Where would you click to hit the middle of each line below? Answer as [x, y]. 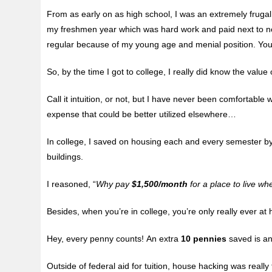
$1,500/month [160, 184]
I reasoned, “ [72, 184]
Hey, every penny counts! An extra [114, 239]
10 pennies [204, 239]
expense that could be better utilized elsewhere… [142, 114]
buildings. [65, 157]
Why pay [114, 184]
